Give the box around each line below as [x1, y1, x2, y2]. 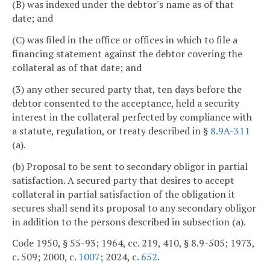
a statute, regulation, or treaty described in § [12, 124, 210, 137]
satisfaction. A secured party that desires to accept [12, 173, 234, 187]
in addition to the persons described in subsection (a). [12, 215, 246, 228]
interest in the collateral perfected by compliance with [12, 110, 252, 124]
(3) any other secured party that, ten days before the [12, 82, 242, 96]
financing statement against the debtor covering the [12, 47, 242, 61]
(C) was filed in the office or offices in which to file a [12, 33, 237, 47]
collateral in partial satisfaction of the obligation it [12, 187, 235, 201]
